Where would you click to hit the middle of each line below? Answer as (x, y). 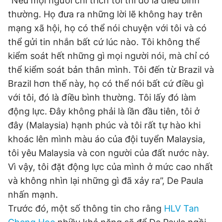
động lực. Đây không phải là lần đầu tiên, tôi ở (104, 111)
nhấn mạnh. (33, 194)
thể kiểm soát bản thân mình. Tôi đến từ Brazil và (111, 70)
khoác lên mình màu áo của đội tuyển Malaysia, (107, 139)
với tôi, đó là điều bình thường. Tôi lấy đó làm (102, 97)
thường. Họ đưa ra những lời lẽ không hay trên (105, 14)
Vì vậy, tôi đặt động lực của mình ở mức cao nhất (111, 167)
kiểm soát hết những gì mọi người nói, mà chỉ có (109, 56)
